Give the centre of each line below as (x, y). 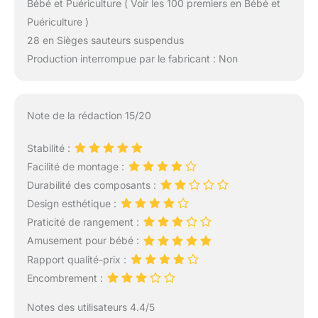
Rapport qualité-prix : (78, 259)
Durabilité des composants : (93, 185)
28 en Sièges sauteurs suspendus (105, 40)
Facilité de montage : (77, 166)
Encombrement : (66, 278)
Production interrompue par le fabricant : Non (132, 58)
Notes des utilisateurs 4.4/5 (91, 307)
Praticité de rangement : (84, 222)
